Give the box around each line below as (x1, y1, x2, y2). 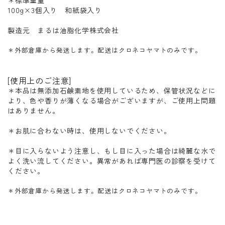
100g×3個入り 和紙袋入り (8, 5, 102, 15)
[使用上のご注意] (8, 74, 72, 86)
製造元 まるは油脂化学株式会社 (8, 25, 120, 35)
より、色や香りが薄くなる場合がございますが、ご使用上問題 (8, 95, 216, 105)
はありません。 (8, 105, 60, 116)
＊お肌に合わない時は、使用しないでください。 (8, 125, 171, 136)
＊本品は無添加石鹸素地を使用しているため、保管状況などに (8, 85, 216, 95)
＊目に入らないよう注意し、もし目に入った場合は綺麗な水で (8, 145, 216, 156)
